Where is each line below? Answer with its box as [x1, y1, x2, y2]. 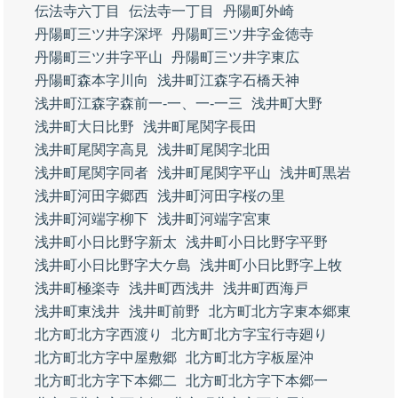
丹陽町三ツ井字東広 [171, 50, 299, 65]
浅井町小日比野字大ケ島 [35, 258, 191, 273]
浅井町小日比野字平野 [186, 235, 328, 250]
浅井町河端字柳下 [35, 211, 148, 227]
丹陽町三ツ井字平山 [35, 50, 163, 65]
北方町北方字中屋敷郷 [35, 350, 177, 365]
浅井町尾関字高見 [35, 142, 148, 157]
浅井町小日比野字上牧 [200, 258, 342, 273]
